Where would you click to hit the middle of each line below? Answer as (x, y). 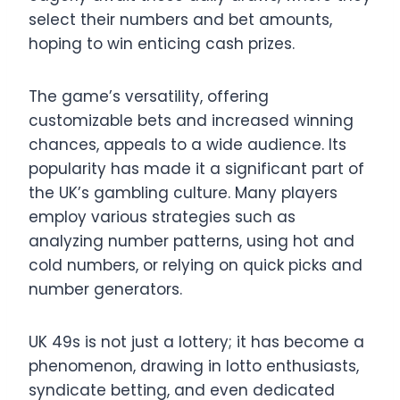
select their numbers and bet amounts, (180, 19)
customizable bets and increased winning (191, 120)
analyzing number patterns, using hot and (192, 241)
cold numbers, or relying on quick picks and (196, 265)
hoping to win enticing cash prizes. (162, 43)
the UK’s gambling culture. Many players (183, 192)
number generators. (105, 289)
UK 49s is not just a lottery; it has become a (196, 342)
